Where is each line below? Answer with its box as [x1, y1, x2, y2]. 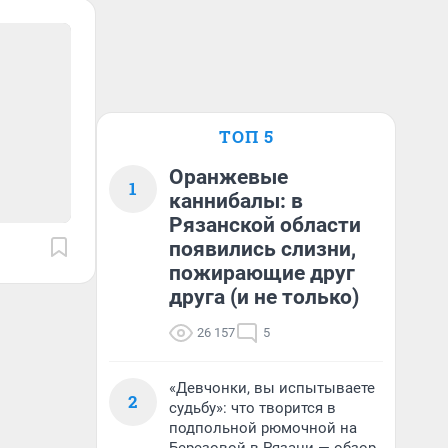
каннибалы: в [169, 189, 303, 213]
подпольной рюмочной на [169, 419, 357, 437]
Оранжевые [169, 165, 288, 189]
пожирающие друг [169, 261, 355, 285]
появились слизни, [169, 237, 356, 261]
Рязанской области [169, 213, 361, 237]
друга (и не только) [169, 285, 359, 309]
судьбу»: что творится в [169, 399, 336, 417]
